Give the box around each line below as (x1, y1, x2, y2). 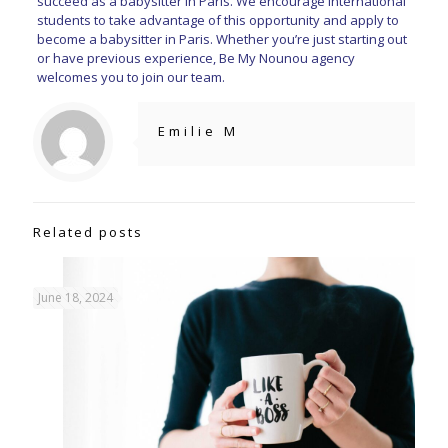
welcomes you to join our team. (36, 67, 225, 86)
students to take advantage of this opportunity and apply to (36, 10, 399, 29)
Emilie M (158, 121, 239, 140)
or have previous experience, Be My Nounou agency (36, 48, 355, 67)
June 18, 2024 (38, 288, 113, 306)
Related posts (33, 222, 143, 241)
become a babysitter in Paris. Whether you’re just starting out (36, 29, 407, 48)
